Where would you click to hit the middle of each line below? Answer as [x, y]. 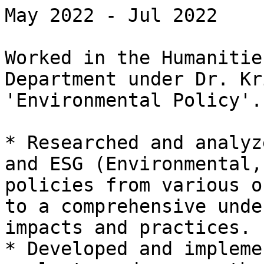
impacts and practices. [128, 227]
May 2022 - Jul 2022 [111, 15]
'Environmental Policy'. [133, 100]
